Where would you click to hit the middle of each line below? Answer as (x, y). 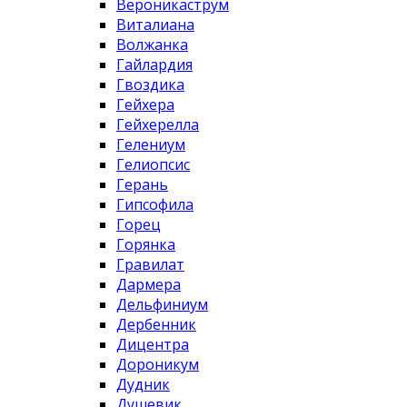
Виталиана (155, 25)
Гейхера (145, 105)
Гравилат (150, 265)
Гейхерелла (158, 125)
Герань (142, 185)
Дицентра (153, 345)
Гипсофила (155, 205)
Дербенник (156, 325)
